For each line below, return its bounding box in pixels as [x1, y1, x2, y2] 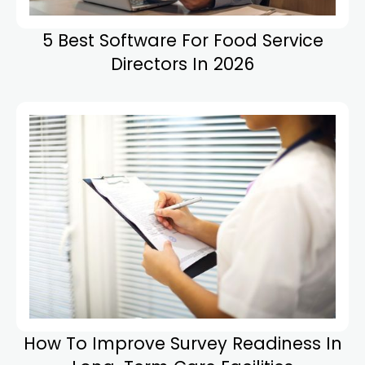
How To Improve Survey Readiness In [23, 332, 342, 356]
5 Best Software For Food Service [42, 29, 323, 53]
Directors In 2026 [111, 52, 254, 77]
